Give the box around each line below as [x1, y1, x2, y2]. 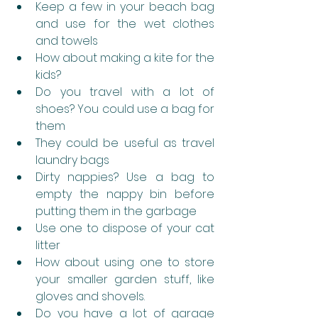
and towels [35, 32, 98, 49]
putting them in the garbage [35, 202, 197, 219]
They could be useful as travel [35, 134, 214, 151]
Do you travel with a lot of [35, 83, 214, 100]
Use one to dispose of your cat [35, 219, 214, 236]
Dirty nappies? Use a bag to [35, 168, 214, 185]
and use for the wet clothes [35, 15, 214, 32]
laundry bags [35, 151, 112, 168]
